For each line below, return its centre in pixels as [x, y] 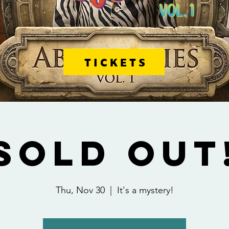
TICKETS [116, 62]
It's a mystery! [145, 190]
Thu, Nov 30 [80, 190]
